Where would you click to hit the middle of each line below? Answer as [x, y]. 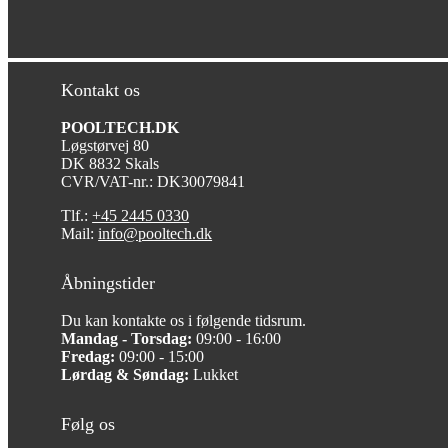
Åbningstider [108, 283]
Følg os [88, 424]
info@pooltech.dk [155, 234]
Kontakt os [101, 90]
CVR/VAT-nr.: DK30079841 [153, 182]
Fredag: [88, 357]
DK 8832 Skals [110, 164]
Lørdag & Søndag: [125, 375]
